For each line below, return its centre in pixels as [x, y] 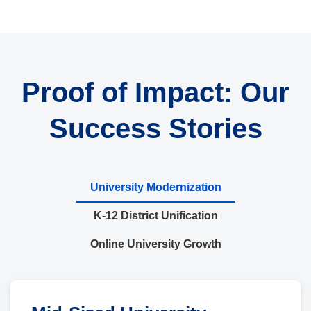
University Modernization [155, 187]
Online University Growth [155, 244]
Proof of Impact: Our [155, 92]
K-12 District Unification [155, 215]
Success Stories [155, 128]
